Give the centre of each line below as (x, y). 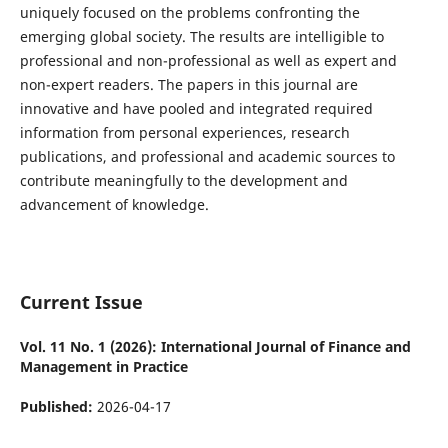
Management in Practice (103, 367)
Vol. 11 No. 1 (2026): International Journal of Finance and (215, 347)
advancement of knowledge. (114, 205)
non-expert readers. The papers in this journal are (188, 85)
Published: (58, 407)
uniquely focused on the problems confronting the (189, 13)
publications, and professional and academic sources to (207, 157)
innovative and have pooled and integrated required (196, 109)
